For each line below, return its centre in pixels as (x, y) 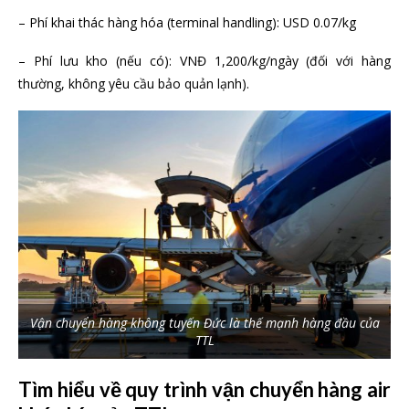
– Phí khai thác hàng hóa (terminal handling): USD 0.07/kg (187, 23)
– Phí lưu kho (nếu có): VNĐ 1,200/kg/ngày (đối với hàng (204, 61)
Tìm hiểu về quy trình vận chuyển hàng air (204, 389)
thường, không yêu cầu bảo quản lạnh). (134, 84)
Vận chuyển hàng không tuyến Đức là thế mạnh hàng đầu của (204, 322)
